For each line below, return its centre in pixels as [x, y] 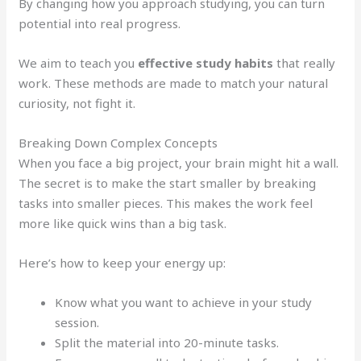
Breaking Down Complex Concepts [118, 142]
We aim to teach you [79, 62]
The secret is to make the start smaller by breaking [168, 183]
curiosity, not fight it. [77, 103]
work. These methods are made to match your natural [174, 83]
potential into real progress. [100, 23]
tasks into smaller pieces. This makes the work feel [166, 203]
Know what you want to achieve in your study [184, 302]
